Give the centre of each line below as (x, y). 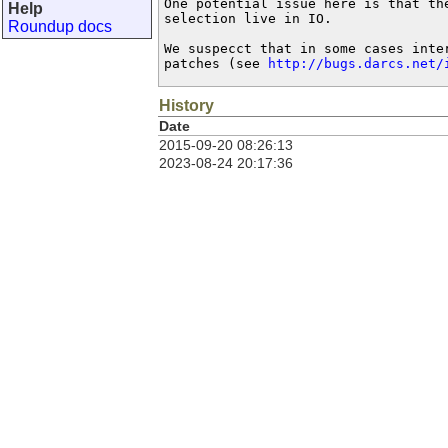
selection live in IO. (248, 18)
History (186, 105)
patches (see (216, 63)
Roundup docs (60, 26)
